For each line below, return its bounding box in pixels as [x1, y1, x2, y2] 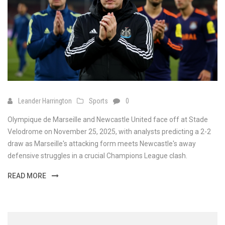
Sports [89, 97, 108, 105]
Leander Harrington [18, 97, 72, 105]
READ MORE [8, 172, 48, 180]
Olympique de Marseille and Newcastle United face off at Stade [8, 116, 208, 124]
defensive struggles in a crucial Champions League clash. [8, 152, 187, 160]
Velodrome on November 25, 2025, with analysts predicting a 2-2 [8, 128, 211, 136]
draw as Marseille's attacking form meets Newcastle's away [8, 140, 196, 148]
